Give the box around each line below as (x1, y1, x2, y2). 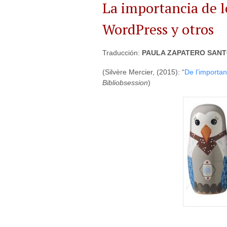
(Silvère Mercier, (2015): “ (102, 67, 184, 76)
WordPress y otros (102, 20, 214, 39)
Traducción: (102, 49, 142, 57)
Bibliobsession (102, 78, 148, 87)
